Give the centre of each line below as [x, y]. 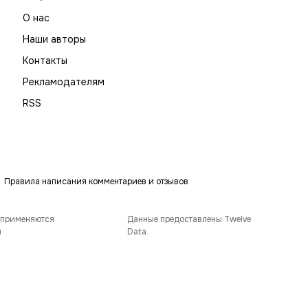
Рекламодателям [64, 82]
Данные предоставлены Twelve [189, 219]
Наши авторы [54, 39]
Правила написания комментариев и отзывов [96, 181]
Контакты [45, 60]
